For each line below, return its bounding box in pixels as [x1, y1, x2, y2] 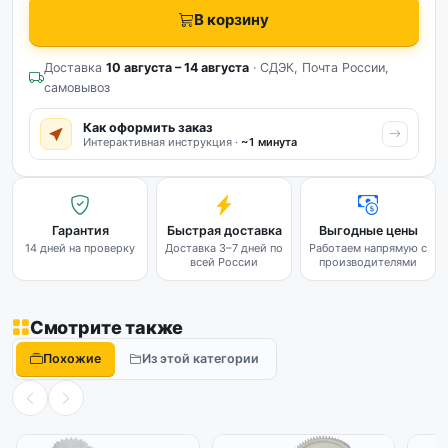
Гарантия [51, 223, 109, 238]
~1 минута [241, 134, 297, 149]
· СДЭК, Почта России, [249, 60, 389, 75]
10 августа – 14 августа [106, 60, 249, 75]
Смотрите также [29, 317, 184, 338]
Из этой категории [142, 351, 259, 366]
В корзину [194, 10, 269, 29]
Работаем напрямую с [309, 241, 427, 255]
